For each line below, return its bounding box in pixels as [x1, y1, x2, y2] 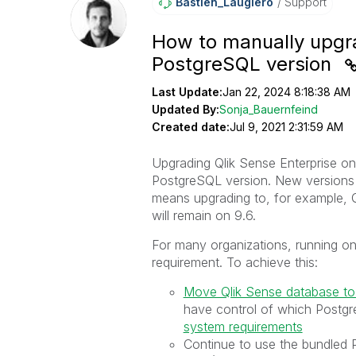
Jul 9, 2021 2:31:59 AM [229, 120, 343, 133]
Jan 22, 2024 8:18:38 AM [222, 85, 350, 99]
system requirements [183, 319, 303, 335]
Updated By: [151, 103, 219, 116]
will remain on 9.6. [151, 207, 256, 223]
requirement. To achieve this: [151, 254, 318, 270]
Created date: [151, 120, 230, 133]
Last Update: [151, 85, 222, 99]
